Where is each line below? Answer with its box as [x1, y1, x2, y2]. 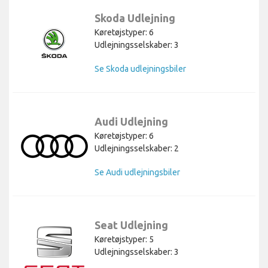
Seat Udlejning [95, 218, 168, 231]
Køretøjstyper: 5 [95, 234, 154, 244]
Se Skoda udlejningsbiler [95, 63, 186, 74]
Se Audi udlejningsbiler [95, 167, 180, 177]
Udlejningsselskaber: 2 [95, 143, 179, 153]
